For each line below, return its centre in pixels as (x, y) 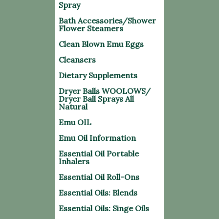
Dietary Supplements (98, 75)
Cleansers (77, 60)
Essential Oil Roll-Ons (99, 177)
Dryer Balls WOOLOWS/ (105, 91)
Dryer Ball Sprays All (96, 99)
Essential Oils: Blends (98, 193)
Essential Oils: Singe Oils (104, 208)
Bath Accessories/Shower (107, 21)
